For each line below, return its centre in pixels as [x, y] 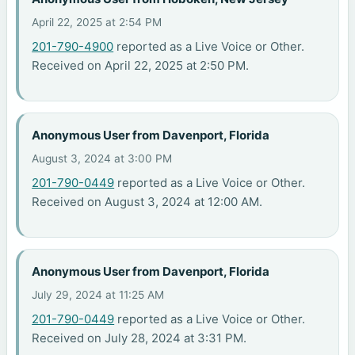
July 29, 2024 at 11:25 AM [98, 295]
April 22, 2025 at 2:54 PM [97, 23]
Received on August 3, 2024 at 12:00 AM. [147, 202]
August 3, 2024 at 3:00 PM [102, 159]
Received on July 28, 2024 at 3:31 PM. [139, 338]
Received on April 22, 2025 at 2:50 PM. [141, 66]
